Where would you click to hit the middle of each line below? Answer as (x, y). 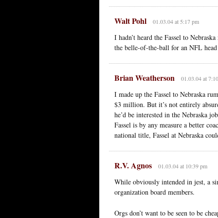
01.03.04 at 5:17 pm (176, 21)
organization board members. (154, 192)
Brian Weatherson (145, 77)
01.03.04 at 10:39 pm (182, 166)
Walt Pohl (130, 20)
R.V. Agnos (133, 165)
